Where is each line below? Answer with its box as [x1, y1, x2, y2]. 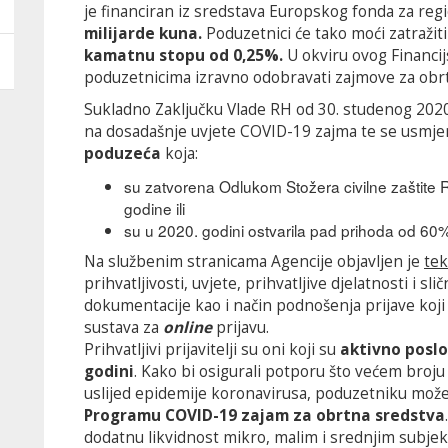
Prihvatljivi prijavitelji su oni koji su [84, 339, 340, 360]
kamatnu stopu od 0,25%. [84, 45, 283, 66]
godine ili [124, 197, 185, 219]
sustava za [84, 317, 163, 338]
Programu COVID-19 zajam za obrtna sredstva [84, 405, 445, 426]
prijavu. [216, 317, 269, 338]
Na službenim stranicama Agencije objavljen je [84, 251, 424, 272]
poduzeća [84, 143, 161, 164]
